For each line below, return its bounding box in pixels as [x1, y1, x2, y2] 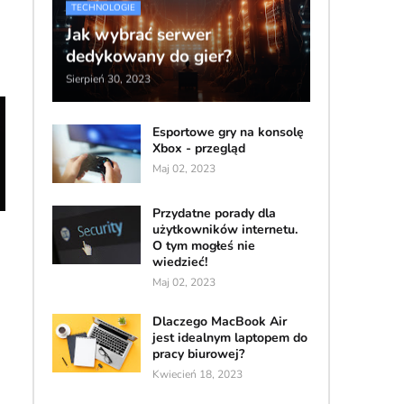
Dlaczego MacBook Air [151, 312, 287, 330]
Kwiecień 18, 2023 [151, 366, 243, 381]
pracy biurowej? [151, 344, 244, 363]
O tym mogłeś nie [151, 236, 255, 254]
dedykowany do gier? [65, 44, 232, 69]
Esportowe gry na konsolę [151, 123, 304, 141]
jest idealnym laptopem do [151, 328, 308, 346]
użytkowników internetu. [151, 220, 298, 238]
